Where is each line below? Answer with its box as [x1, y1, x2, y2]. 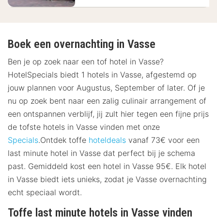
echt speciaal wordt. [8, 187, 82, 198]
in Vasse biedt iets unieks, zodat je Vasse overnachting [8, 174, 207, 185]
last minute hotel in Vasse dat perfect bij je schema [8, 148, 195, 158]
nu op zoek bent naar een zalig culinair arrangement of [8, 96, 206, 106]
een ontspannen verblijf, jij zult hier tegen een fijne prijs [8, 109, 209, 119]
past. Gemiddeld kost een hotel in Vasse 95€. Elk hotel [8, 161, 206, 171]
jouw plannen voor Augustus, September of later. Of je [8, 83, 205, 93]
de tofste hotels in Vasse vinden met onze [8, 122, 160, 132]
